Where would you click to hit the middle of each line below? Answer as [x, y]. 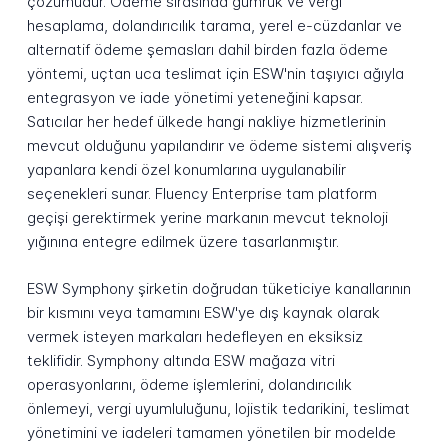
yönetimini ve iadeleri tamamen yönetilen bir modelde [211, 433]
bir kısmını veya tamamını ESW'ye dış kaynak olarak [203, 313]
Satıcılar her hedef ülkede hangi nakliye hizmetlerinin [206, 122]
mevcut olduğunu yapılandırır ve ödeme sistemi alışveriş [219, 146]
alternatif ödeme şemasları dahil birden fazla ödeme [207, 50]
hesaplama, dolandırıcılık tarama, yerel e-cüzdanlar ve [214, 26]
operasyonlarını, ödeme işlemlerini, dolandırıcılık [189, 385]
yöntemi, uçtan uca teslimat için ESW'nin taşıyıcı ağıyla [215, 74]
